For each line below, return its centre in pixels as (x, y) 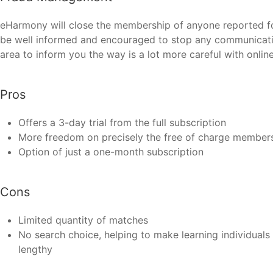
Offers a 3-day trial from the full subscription (122, 123)
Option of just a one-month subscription (111, 152)
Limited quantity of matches (83, 220)
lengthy (35, 250)
